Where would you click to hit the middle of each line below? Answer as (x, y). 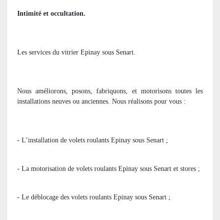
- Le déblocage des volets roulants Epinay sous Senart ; (94, 197)
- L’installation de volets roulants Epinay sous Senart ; (93, 140)
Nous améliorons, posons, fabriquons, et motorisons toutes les (110, 91)
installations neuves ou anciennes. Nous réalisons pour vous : (101, 101)
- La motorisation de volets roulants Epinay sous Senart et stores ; (109, 168)
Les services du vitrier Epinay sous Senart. (76, 52)
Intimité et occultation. (51, 13)
